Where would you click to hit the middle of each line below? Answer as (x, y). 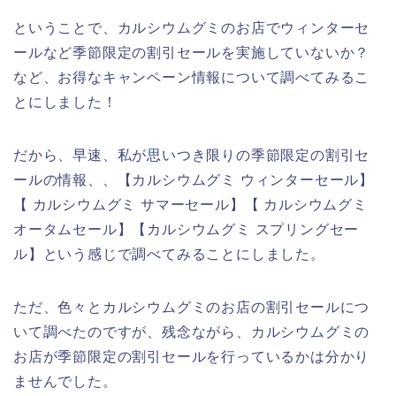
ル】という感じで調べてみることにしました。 (169, 254)
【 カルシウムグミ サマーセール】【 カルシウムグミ (190, 204)
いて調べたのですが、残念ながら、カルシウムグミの (192, 331)
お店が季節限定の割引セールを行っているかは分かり (192, 356)
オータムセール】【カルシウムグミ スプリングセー (187, 229)
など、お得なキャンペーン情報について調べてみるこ (192, 77)
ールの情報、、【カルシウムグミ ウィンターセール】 (194, 179)
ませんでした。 (65, 381)
